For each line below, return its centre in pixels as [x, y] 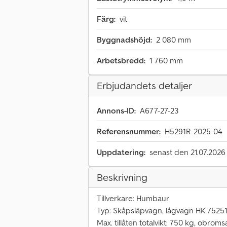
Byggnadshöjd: [124, 40]
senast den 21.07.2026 [187, 152]
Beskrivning [122, 178]
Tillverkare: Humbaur [133, 198]
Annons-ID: [116, 111]
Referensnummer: [129, 131]
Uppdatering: [121, 152]
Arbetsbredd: [121, 61]
